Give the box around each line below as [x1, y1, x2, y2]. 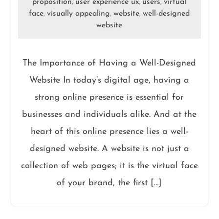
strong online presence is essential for [35, 93, 184, 102]
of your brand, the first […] [57, 178, 162, 188]
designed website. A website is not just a [29, 144, 189, 153]
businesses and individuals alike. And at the [22, 110, 197, 119]
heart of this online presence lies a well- [30, 127, 188, 136]
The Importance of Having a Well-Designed [22, 59, 197, 68]
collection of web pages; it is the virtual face [21, 161, 198, 171]
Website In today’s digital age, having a [29, 76, 190, 85]
